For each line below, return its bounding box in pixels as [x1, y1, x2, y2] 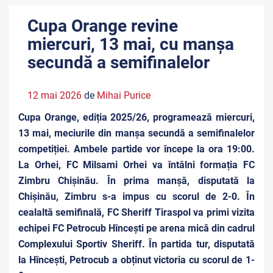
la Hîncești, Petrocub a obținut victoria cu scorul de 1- [18, 254, 255, 266]
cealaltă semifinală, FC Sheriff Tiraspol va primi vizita [18, 207, 255, 218]
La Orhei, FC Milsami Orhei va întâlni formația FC [18, 159, 255, 171]
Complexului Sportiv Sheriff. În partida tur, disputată [18, 238, 255, 250]
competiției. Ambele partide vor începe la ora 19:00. [18, 143, 255, 155]
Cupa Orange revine [27, 16, 178, 36]
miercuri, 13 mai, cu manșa [27, 34, 234, 54]
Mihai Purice [97, 90, 151, 101]
